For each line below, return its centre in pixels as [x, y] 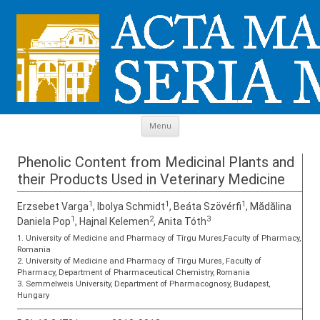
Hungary [33, 295]
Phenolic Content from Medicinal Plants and [156, 162]
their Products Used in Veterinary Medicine [151, 179]
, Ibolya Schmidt [129, 206]
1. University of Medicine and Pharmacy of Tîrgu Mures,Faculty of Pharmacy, [159, 238]
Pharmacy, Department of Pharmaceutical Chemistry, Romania [134, 272]
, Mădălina [269, 206]
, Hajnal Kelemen [112, 221]
